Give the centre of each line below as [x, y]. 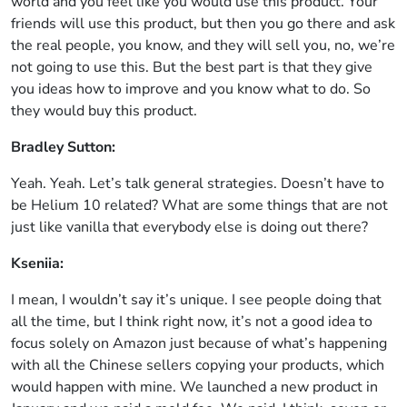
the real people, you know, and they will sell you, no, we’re [203, 45]
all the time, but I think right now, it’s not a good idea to [192, 322]
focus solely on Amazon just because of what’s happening [199, 343]
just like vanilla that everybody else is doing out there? [189, 227]
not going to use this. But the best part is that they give [192, 67]
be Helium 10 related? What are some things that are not [199, 205]
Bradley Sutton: [63, 147]
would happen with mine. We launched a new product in [194, 387]
